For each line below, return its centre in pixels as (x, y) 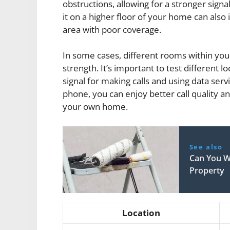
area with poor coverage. (112, 29)
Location (141, 213)
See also (206, 147)
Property (207, 170)
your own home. (95, 107)
